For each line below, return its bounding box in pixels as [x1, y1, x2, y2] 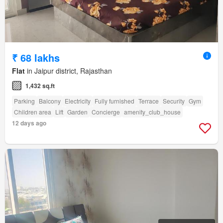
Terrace [138, 97, 159, 106]
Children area [14, 108, 51, 116]
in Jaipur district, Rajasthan [25, 66, 112, 76]
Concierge [92, 108, 120, 116]
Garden [67, 108, 88, 116]
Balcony [39, 97, 61, 106]
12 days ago [12, 118, 46, 128]
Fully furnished [95, 97, 134, 106]
